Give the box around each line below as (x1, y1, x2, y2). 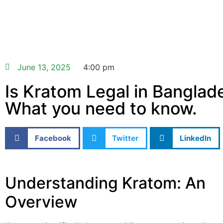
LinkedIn (179, 133, 211, 143)
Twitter (112, 133, 138, 143)
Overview (5, 192, 77, 212)
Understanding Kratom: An (5, 173, 206, 193)
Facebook (34, 133, 71, 143)
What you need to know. (5, 98, 197, 118)
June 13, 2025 (17, 62, 71, 72)
